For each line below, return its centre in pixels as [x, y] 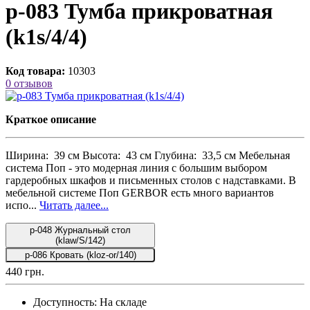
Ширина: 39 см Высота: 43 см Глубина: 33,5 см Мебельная [148, 155]
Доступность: [65, 302]
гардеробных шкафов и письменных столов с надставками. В [151, 180]
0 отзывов [29, 83]
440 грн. [25, 271]
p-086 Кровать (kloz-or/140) [80, 255]
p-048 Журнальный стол [80, 230]
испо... [22, 205]
